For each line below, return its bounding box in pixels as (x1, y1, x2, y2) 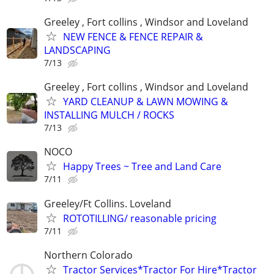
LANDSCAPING (44, 43, 111, 57)
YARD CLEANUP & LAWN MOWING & (63, 95, 228, 109)
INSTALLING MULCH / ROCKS (44, 108, 174, 122)
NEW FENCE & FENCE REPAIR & (63, 30, 203, 43)
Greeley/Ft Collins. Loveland (44, 196, 171, 210)
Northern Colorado (44, 248, 133, 262)
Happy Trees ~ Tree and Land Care (63, 160, 221, 174)
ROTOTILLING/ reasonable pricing (63, 211, 217, 225)
